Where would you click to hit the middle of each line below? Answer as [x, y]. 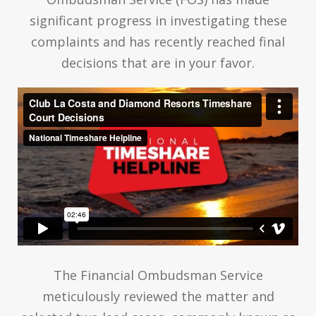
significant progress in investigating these [158, 20]
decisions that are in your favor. [158, 62]
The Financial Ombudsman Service [158, 275]
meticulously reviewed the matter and [158, 296]
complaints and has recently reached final [158, 41]
